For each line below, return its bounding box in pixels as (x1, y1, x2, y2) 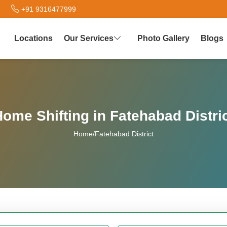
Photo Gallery (137, 34, 190, 43)
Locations (14, 34, 53, 43)
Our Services (64, 34, 113, 43)
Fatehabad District (95, 130, 154, 138)
